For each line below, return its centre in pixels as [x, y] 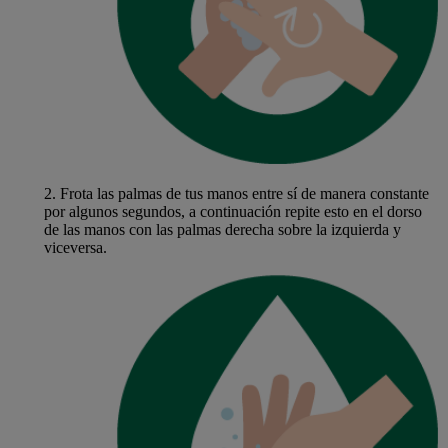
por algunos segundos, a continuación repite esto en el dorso [232, 212]
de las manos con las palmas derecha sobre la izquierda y [222, 230]
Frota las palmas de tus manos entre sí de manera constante [242, 194]
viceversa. [75, 248]
